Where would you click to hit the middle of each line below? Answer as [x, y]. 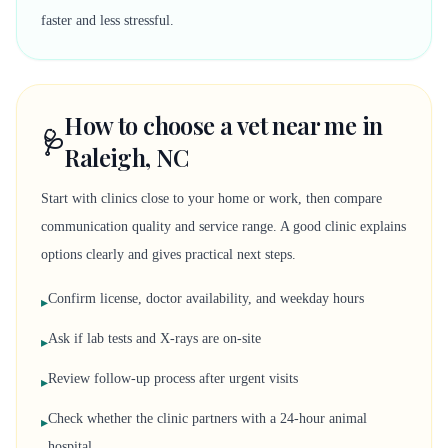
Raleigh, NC [126, 157]
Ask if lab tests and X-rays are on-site [154, 338]
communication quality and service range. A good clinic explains [223, 226]
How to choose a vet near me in [223, 125]
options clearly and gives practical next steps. [168, 254]
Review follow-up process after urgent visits [173, 378]
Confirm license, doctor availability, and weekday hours [206, 298]
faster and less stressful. [107, 20]
